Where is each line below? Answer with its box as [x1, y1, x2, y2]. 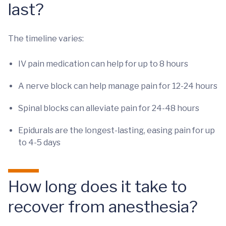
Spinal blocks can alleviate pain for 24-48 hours [18, 103, 199, 113]
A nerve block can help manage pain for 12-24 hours [18, 81, 217, 91]
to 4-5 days [18, 138, 61, 147]
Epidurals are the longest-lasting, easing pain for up [18, 126, 215, 135]
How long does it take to [8, 177, 187, 196]
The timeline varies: [8, 34, 84, 43]
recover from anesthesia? [8, 197, 198, 216]
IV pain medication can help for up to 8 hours [18, 59, 188, 69]
